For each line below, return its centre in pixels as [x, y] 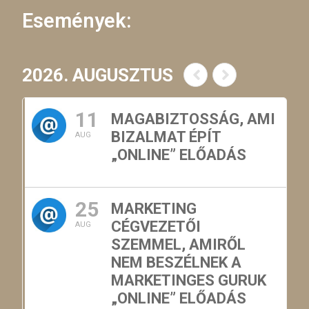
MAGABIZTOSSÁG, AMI [193, 119]
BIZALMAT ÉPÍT [166, 137]
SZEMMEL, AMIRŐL [179, 245]
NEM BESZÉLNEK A [177, 263]
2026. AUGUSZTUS [98, 76]
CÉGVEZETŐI [156, 227]
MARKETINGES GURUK [189, 281]
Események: [77, 21]
